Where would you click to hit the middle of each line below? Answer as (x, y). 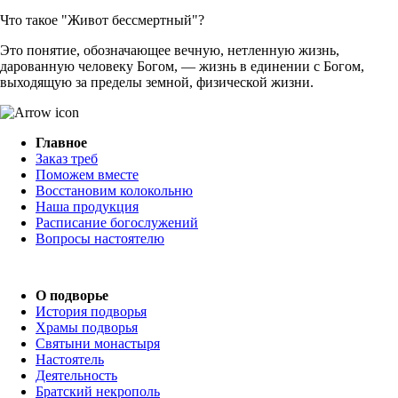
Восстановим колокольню (114, 191)
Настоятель (70, 360)
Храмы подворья (87, 328)
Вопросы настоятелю (100, 239)
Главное (61, 143)
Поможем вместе (87, 175)
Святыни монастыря (98, 344)
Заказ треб (67, 159)
